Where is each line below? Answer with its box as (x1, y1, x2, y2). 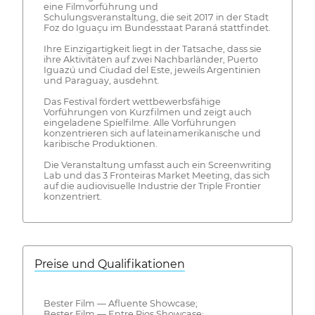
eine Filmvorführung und (43, 1, 158, 13)
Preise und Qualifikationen (34, 257, 185, 271)
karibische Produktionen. (43, 139, 157, 150)
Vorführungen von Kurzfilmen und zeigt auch (43, 107, 252, 118)
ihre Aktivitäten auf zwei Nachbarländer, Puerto (43, 54, 258, 65)
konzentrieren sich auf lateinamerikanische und (43, 128, 261, 139)
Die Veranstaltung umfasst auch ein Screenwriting (43, 160, 271, 171)
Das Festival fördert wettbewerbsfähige (43, 96, 221, 108)
